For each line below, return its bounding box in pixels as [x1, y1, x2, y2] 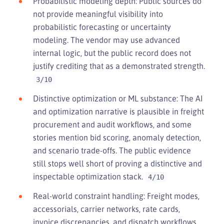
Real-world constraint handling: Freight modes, [33, 190, 199, 201]
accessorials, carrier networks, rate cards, [33, 203, 180, 214]
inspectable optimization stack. [33, 171, 145, 181]
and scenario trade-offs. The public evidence [33, 145, 191, 155]
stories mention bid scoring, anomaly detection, [33, 132, 201, 142]
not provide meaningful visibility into [33, 8, 163, 19]
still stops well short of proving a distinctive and [33, 158, 202, 168]
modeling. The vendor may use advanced [33, 34, 180, 45]
